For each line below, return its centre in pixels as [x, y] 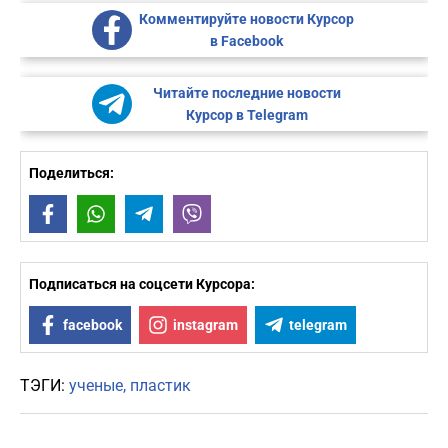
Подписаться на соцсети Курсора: [142, 284]
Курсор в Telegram [246, 115]
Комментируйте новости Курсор [246, 19]
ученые [96, 386]
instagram [205, 325]
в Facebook [246, 41]
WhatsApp [146, 214]
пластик [160, 386]
